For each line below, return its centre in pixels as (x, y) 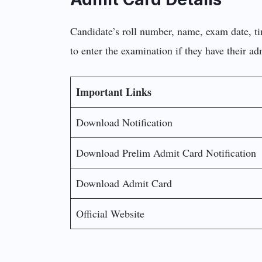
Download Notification (125, 123)
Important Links (114, 92)
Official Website (111, 214)
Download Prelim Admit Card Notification (166, 153)
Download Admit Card (124, 183)
